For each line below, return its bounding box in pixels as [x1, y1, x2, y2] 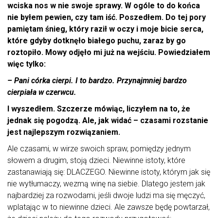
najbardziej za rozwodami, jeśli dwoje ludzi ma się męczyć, [7, 191, 205, 200]
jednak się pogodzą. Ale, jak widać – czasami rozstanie [7, 116, 208, 126]
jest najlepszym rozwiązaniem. [7, 127, 122, 137]
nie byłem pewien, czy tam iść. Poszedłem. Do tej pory [7, 13, 206, 22]
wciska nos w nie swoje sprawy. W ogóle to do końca [7, 1, 200, 11]
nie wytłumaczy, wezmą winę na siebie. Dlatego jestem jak [7, 179, 205, 189]
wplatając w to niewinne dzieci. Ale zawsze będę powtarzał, [7, 202, 210, 212]
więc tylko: [7, 59, 46, 69]
